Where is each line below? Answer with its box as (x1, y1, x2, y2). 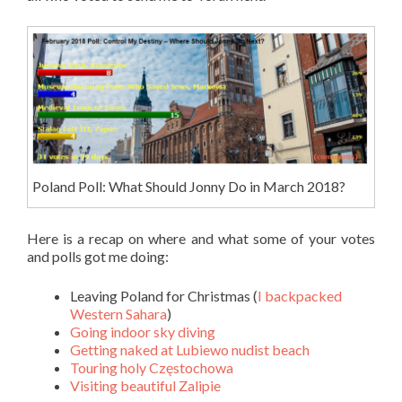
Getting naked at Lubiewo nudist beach (70, 341, 310, 359)
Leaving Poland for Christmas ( (70, 287, 258, 305)
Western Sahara (70, 305, 167, 323)
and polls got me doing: (27, 248, 169, 266)
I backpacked (258, 287, 342, 305)
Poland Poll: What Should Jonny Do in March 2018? (31, 178, 345, 196)
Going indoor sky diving (70, 323, 215, 341)
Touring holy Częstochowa (70, 359, 233, 377)
